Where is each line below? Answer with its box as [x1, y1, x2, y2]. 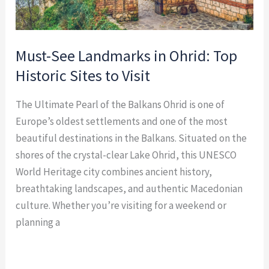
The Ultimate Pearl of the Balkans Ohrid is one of [16, 98, 225, 112]
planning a [16, 216, 61, 229]
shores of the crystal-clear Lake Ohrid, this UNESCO [16, 148, 237, 162]
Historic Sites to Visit [16, 65, 151, 85]
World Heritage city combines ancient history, [16, 165, 213, 179]
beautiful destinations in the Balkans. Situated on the [16, 131, 247, 145]
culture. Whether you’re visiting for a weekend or [16, 199, 227, 213]
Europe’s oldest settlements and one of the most [16, 115, 228, 128]
